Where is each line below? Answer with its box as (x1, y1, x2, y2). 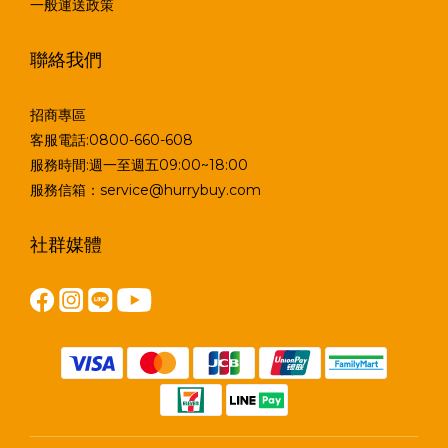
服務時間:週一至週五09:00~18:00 (30, 155, 248, 174)
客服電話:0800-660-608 (30, 130, 193, 149)
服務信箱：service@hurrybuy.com (30, 180, 261, 199)
